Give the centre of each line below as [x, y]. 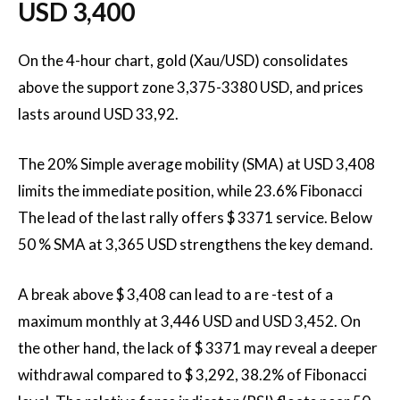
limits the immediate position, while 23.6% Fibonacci [190, 191]
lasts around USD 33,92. [98, 114]
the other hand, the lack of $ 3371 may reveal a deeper [198, 348]
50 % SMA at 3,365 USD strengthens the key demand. [196, 244]
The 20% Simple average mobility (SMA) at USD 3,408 [196, 164]
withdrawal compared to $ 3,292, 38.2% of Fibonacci [192, 375]
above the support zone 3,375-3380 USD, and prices [191, 87]
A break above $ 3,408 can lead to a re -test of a [175, 294]
